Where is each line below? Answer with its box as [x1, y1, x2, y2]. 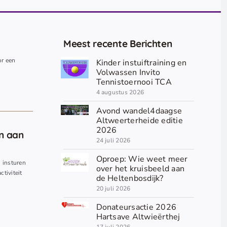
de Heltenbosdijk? [96, 173, 164, 184]
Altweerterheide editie [96, 115, 183, 127]
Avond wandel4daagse [96, 105, 182, 117]
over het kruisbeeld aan [96, 163, 185, 175]
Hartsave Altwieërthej [96, 211, 180, 223]
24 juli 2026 [96, 136, 131, 145]
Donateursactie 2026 [96, 202, 177, 213]
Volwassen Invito [96, 67, 161, 79]
